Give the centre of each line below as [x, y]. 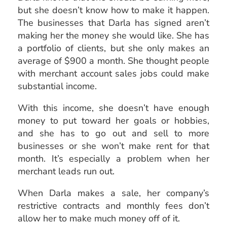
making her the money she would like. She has [113, 35]
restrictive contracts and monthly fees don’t [113, 205]
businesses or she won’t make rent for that [113, 146]
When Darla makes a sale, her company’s [113, 193]
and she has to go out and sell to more [113, 133]
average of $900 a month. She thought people [113, 61]
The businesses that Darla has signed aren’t [113, 23]
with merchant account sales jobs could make [113, 73]
